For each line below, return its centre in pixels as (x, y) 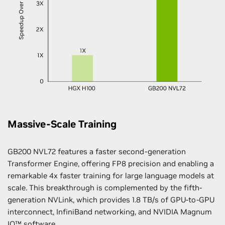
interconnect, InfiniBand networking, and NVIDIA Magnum (110, 211)
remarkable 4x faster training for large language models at (111, 175)
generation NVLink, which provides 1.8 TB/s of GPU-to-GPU (111, 199)
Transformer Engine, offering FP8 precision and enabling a (111, 163)
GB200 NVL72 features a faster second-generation (97, 151)
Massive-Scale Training (62, 124)
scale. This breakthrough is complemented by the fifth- (105, 187)
